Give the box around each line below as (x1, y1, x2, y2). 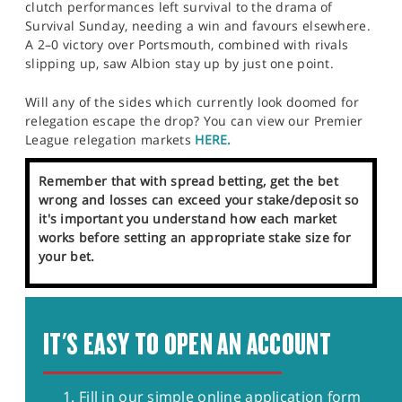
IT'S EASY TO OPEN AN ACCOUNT (43, 327, 332, 361)
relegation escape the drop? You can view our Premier (25, 111, 363, 129)
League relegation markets (25, 130, 196, 148)
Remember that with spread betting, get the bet (39, 171, 338, 189)
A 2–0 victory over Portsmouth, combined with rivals (25, 35, 349, 53)
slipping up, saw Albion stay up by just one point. (25, 54, 334, 72)
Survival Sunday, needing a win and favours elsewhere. (25, 16, 371, 34)
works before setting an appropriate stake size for (39, 228, 351, 246)
